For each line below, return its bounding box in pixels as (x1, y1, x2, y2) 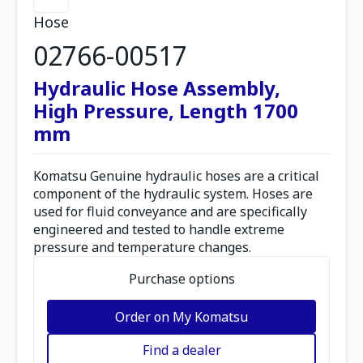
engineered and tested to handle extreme (33, 220, 284, 238)
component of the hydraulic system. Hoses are (33, 185, 313, 203)
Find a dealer (142, 340, 221, 359)
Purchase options (128, 270, 235, 288)
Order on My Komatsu (115, 307, 248, 326)
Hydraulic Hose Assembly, (33, 75, 280, 101)
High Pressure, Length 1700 (33, 97, 298, 124)
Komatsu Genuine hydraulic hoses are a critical (33, 167, 319, 185)
